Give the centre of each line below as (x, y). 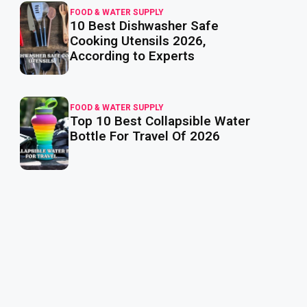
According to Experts (133, 56)
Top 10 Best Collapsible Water (160, 121)
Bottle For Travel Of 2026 (145, 136)
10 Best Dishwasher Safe (145, 26)
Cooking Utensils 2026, (138, 41)
